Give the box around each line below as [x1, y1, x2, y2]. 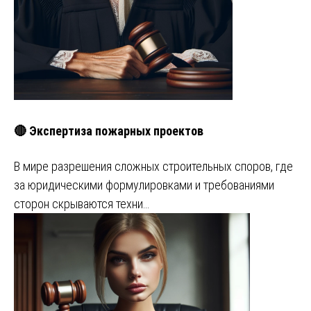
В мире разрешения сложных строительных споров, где [14, 158, 293, 174]
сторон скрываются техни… [14, 196, 149, 211]
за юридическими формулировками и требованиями [14, 177, 274, 192]
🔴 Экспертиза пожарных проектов [14, 123, 203, 138]
